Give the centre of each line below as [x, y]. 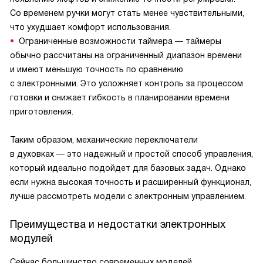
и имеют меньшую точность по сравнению [97, 70]
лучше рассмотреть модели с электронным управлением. [128, 196]
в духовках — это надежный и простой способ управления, [131, 154]
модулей [31, 239]
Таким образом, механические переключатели [104, 140]
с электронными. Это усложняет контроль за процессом [127, 84]
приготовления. [42, 112]
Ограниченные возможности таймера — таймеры [120, 41]
